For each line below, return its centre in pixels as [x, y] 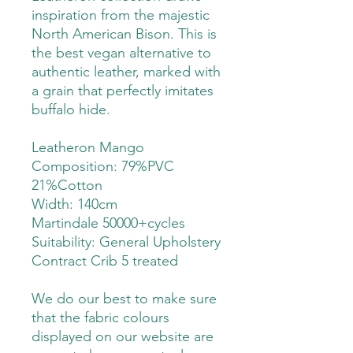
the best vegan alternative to [121, 53]
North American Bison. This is [124, 34]
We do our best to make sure [124, 299]
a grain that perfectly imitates [123, 91]
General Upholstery [160, 242]
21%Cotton [67, 186]
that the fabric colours [100, 318]
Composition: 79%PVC [103, 167]
